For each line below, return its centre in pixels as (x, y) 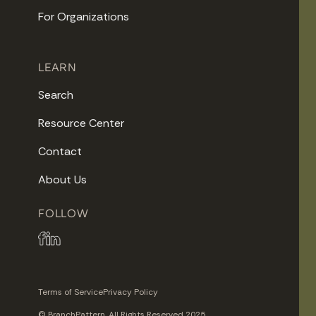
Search (56, 95)
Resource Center (81, 123)
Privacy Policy (131, 292)
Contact (60, 152)
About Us (63, 180)
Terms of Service (71, 292)
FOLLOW (63, 214)
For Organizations (84, 17)
